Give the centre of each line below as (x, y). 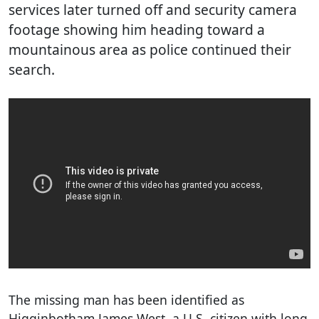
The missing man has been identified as (126, 299)
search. (32, 69)
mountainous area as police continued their (150, 49)
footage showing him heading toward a (137, 30)
